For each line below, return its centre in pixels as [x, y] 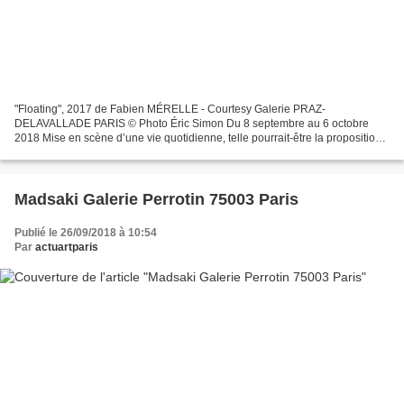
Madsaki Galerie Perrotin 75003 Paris [156, 199]
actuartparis [67, 247]
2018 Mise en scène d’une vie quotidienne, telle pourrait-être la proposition [198, 138]
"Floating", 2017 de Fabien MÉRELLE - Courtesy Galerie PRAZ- [170, 109]
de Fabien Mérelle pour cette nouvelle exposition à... [142, 152]
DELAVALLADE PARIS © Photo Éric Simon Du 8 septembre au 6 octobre [192, 123]
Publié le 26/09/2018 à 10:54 [86, 232]
